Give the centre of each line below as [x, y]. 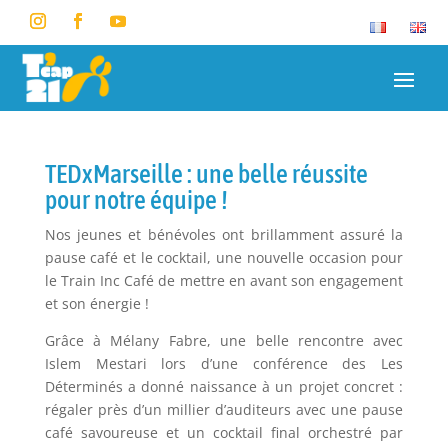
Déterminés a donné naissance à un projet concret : [224, 387]
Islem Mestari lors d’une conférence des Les [224, 364]
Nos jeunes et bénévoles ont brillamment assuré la [224, 235]
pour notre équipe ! [136, 200]
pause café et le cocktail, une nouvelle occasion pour [224, 258]
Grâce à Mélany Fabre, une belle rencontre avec [224, 341]
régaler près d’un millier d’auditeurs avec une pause [224, 410]
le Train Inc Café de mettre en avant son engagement [224, 281]
